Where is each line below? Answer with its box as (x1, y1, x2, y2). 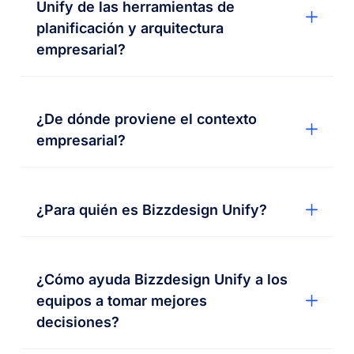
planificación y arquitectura (36, 19, 224, 36)
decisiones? (36, 313, 120, 330)
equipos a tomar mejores (36, 292, 208, 309)
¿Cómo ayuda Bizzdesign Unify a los (36, 270, 288, 288)
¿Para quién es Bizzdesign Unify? (36, 201, 268, 218)
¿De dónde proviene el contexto (36, 110, 258, 127)
